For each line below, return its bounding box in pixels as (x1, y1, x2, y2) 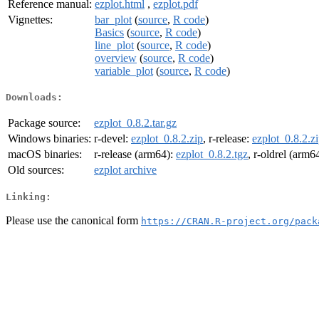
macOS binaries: (8, 148, 82, 161)
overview (95, 51, 137, 64)
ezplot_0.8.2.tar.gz (94, 117, 177, 130)
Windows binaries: (8, 132, 91, 145)
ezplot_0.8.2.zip (131, 132, 203, 145)
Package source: (8, 117, 80, 130)
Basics (95, 26, 124, 38)
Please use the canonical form (6, 214, 141, 226)
